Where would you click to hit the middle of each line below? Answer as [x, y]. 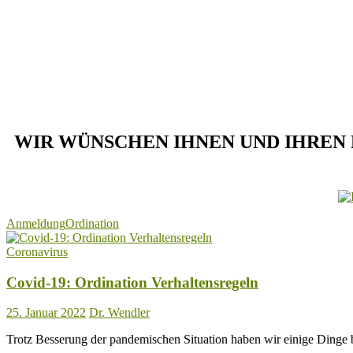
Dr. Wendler [119, 313]
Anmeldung [36, 224]
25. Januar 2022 [46, 313]
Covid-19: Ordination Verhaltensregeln [132, 282]
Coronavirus [37, 252]
